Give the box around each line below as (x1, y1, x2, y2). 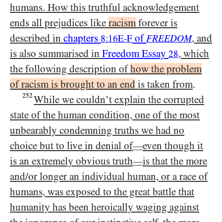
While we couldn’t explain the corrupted (34, 94, 205, 106)
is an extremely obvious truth (10, 155, 133, 167)
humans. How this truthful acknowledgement (10, 1, 199, 13)
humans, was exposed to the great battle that (10, 186, 194, 198)
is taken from (135, 78, 193, 90)
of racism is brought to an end (10, 78, 135, 90)
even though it (143, 140, 203, 152)
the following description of (10, 63, 130, 75)
